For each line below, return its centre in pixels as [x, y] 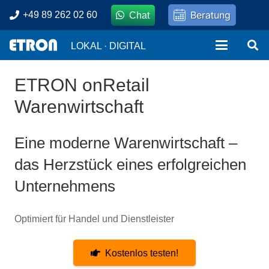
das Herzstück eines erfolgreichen [130, 165]
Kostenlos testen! [142, 253]
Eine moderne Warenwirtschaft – [126, 143]
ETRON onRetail [82, 85]
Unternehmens [65, 186]
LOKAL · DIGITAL [108, 46]
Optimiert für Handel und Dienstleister [94, 219]
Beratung [211, 15]
